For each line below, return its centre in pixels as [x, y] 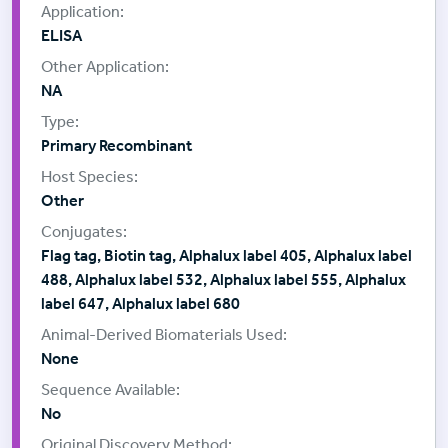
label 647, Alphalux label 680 [140, 304]
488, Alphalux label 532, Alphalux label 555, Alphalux [223, 280]
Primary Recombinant [116, 146]
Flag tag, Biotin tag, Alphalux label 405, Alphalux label [226, 256]
